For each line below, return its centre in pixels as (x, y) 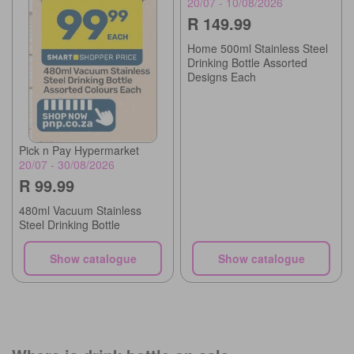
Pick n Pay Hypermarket (79, 150)
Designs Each (222, 77)
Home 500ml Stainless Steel (258, 49)
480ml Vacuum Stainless (80, 210)
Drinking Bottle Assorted (247, 63)
